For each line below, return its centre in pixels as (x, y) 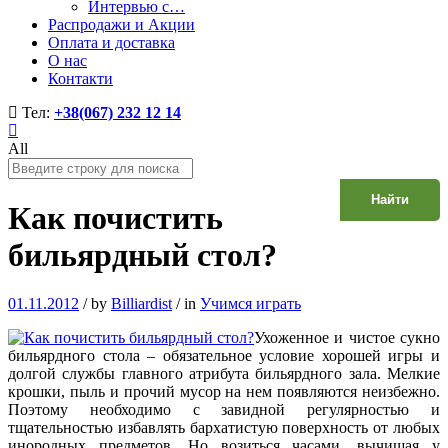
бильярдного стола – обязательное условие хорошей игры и (224, 356)
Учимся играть (250, 304)
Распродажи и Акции (121, 24)
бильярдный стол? (142, 254)
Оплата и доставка (111, 42)
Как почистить (115, 217)
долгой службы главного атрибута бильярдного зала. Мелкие (224, 374)
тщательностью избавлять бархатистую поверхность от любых (224, 428)
